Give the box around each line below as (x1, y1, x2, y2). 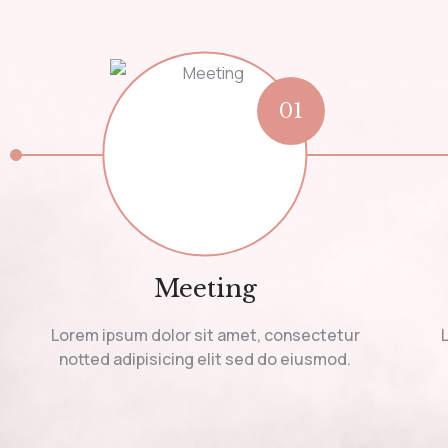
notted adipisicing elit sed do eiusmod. (59, 348, 352, 370)
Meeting (153, 274, 257, 303)
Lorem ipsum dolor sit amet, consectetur (50, 324, 360, 346)
